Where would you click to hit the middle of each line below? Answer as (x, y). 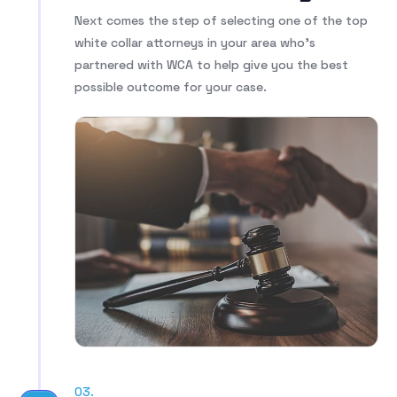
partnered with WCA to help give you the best (212, 64)
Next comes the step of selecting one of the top (222, 20)
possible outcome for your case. (171, 86)
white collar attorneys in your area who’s (195, 42)
